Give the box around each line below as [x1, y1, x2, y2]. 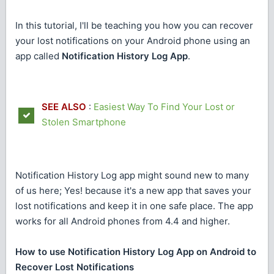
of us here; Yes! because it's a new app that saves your [15, 185, 251, 197]
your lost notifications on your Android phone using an [15, 35, 250, 47]
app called [15, 50, 62, 62]
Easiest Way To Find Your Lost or [94, 100, 235, 113]
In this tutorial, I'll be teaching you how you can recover [15, 20, 253, 32]
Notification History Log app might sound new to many [15, 169, 249, 182]
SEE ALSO [42, 100, 86, 113]
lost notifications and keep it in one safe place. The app [15, 200, 253, 212]
